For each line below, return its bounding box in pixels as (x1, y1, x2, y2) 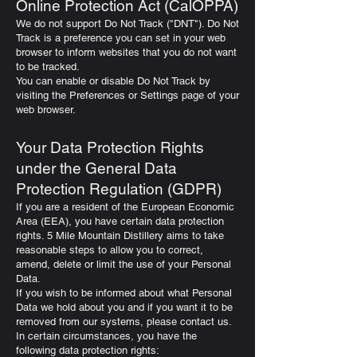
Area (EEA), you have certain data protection (16, 215, 224, 227)
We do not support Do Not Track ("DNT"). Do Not (16, 18, 239, 29)
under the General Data (16, 159, 177, 177)
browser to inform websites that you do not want (16, 46, 237, 58)
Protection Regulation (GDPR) (16, 180, 222, 198)
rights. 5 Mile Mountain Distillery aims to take (16, 229, 224, 241)
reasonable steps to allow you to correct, (16, 244, 203, 256)
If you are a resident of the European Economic (16, 201, 234, 213)
